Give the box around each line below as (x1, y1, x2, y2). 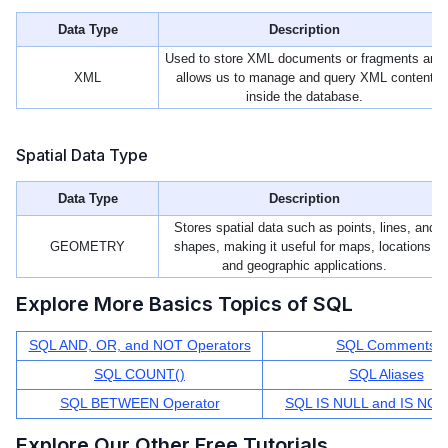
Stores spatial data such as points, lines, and (173, 220, 436, 236)
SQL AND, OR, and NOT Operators (28, 337, 251, 354)
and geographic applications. (222, 258, 387, 274)
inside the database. (246, 89, 363, 105)
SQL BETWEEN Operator (59, 395, 220, 412)
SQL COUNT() (94, 366, 185, 383)
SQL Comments (336, 337, 436, 354)
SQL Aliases (348, 366, 424, 383)
